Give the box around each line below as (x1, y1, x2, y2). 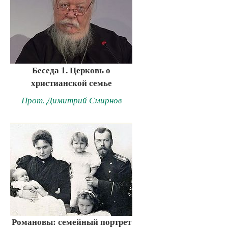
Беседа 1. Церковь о (32, 64, 110, 77)
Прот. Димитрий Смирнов (21, 94, 122, 106)
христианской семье (31, 76, 112, 90)
